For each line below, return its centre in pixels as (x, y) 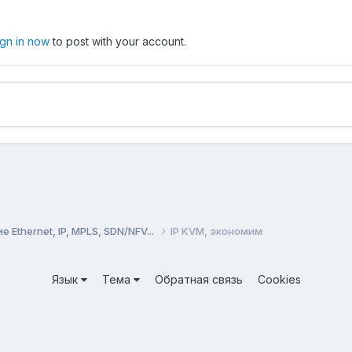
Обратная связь (198, 279)
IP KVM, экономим (216, 231)
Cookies (279, 279)
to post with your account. (118, 41)
